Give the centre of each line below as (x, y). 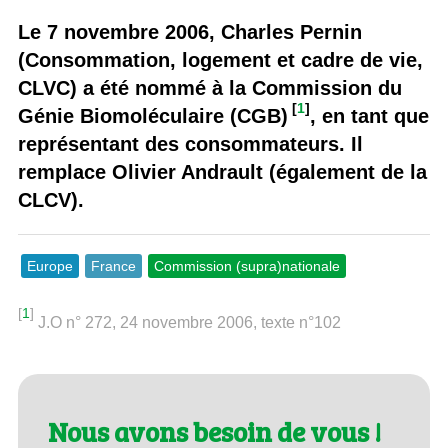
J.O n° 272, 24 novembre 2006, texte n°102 (189, 322)
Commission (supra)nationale (246, 266)
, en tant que (369, 116)
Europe (49, 266)
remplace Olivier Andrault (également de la (222, 172)
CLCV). (50, 200)
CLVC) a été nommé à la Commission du (209, 88)
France (113, 266)
